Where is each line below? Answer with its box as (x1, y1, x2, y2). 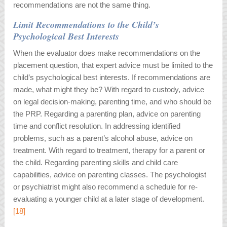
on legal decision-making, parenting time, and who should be (13, 97, 212, 106)
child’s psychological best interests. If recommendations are (13, 73, 211, 82)
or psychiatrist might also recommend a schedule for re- (13, 182, 198, 192)
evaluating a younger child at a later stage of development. (13, 195, 205, 204)
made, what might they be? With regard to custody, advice (13, 85, 205, 94)
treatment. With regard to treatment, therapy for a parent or (13, 146, 206, 155)
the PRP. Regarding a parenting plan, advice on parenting (13, 109, 201, 119)
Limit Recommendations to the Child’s (13, 18, 160, 31)
